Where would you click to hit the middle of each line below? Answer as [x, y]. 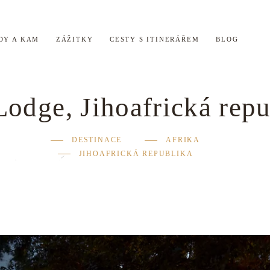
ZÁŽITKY [74, 39]
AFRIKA [183, 140]
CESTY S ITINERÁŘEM [154, 39]
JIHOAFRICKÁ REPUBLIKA [136, 153]
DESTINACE [97, 140]
